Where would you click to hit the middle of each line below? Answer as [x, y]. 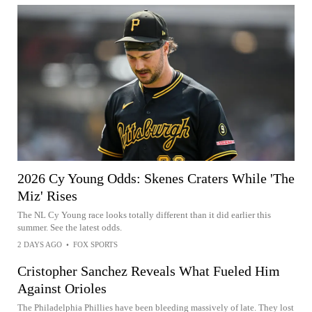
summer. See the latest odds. [70, 227]
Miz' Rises [47, 195]
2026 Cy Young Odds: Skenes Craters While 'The [156, 178]
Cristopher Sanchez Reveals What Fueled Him [149, 271]
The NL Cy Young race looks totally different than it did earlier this [144, 214]
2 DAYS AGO [40, 244]
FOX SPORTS [95, 244]
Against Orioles [62, 288]
